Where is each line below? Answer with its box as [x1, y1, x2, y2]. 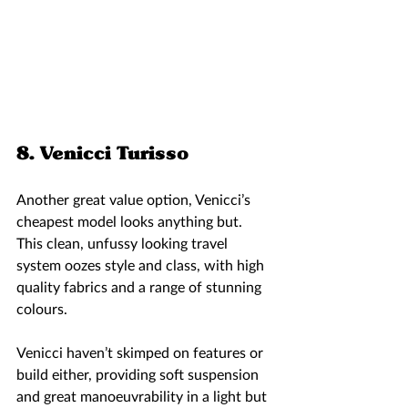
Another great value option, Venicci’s [16, 192, 254, 208]
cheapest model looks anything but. [16, 214, 246, 229]
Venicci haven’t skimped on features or [16, 345, 267, 361]
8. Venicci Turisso [16, 140, 194, 164]
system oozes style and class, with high [16, 258, 268, 273]
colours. [16, 301, 71, 317]
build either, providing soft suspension [16, 367, 262, 382]
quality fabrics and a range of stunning [16, 280, 265, 295]
